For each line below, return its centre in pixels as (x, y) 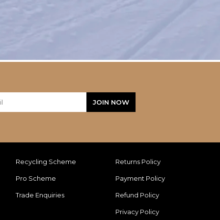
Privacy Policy (137, 212)
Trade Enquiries (40, 195)
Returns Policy (139, 162)
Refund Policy (138, 195)
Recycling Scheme (46, 162)
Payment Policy (141, 179)
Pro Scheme (36, 179)
